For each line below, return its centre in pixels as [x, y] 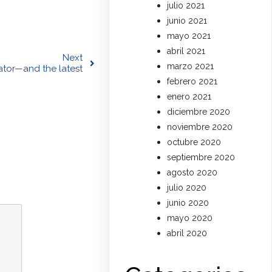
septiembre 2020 [201, 158]
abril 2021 [186, 51]
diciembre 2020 [199, 112]
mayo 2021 [189, 36]
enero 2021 [189, 97]
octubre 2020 [194, 142]
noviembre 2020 [200, 127]
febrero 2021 [192, 82]
